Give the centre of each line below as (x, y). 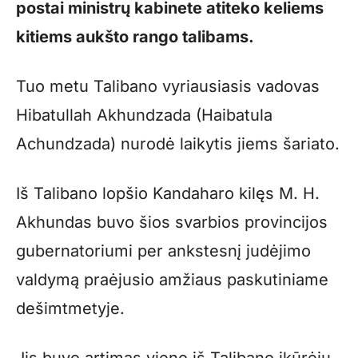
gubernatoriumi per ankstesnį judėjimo (163, 251)
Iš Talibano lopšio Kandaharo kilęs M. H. (168, 193)
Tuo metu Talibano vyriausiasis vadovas (168, 86)
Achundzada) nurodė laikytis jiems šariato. (178, 143)
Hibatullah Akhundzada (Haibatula (144, 115)
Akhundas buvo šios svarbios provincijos (172, 222)
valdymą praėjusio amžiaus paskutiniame (172, 279)
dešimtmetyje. (70, 308)
